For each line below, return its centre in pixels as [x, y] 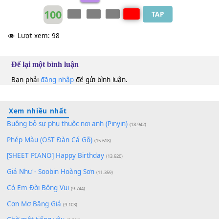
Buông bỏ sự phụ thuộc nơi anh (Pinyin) [75, 186]
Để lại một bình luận [51, 120]
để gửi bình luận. [112, 137]
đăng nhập [63, 137]
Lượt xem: [37, 89]
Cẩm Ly [70, 39]
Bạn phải [29, 137]
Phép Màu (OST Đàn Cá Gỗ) [55, 204]
